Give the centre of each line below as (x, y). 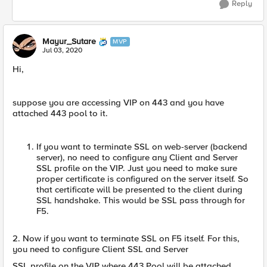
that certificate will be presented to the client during (139, 190)
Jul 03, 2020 (62, 50)
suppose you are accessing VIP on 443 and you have (118, 103)
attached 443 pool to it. (60, 113)
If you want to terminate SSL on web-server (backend (142, 147)
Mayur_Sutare (69, 41)
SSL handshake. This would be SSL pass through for (141, 200)
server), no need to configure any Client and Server (137, 157)
